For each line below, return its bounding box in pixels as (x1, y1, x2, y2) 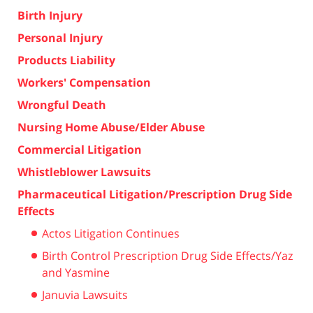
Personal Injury (17, 29, 103, 45)
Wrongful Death (17, 96, 106, 112)
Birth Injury (17, 7, 82, 23)
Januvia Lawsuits (42, 286, 128, 303)
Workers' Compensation (17, 74, 151, 90)
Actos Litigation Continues (42, 225, 180, 241)
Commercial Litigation (17, 141, 142, 157)
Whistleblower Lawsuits (17, 163, 151, 180)
